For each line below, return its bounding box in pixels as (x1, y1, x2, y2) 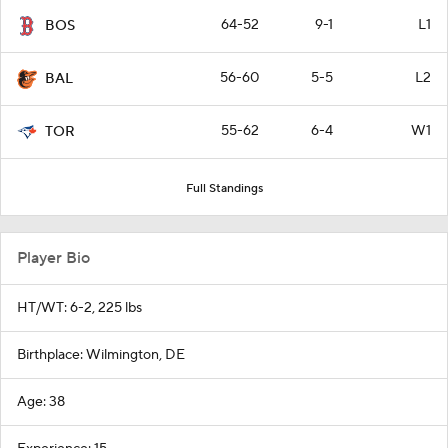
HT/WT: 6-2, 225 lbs (17, 298, 142, 317)
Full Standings (185, 180, 263, 196)
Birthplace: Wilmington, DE (17, 345, 185, 364)
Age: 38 (17, 392, 65, 411)
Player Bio (17, 247, 90, 268)
